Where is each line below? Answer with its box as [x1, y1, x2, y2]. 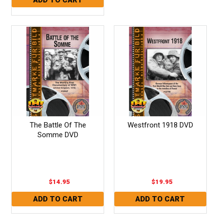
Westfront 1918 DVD [127, 120, 193, 129]
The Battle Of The [29, 120, 86, 129]
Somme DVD [37, 130, 78, 139]
